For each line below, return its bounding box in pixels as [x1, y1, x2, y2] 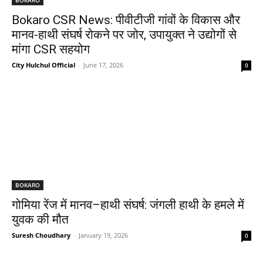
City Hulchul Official [12, 60, 75, 69]
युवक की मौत [12, 212, 69, 227]
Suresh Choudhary [12, 230, 70, 240]
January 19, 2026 [79, 230, 128, 240]
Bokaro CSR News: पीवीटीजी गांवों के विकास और [12, 12, 240, 27]
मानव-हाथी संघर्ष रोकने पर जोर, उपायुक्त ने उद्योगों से [12, 27, 237, 42]
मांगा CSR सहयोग [12, 42, 90, 56]
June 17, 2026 [83, 60, 123, 69]
